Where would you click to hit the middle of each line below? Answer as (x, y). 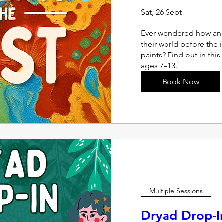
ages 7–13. (159, 66)
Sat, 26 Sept (161, 12)
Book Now (180, 82)
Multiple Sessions (176, 191)
